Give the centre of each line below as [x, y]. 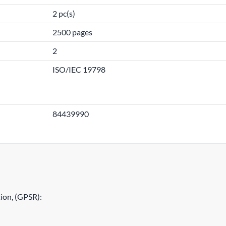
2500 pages [72, 32]
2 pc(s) [64, 13]
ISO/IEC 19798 [79, 69]
